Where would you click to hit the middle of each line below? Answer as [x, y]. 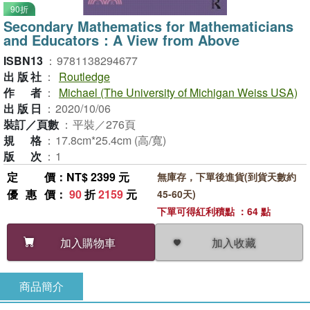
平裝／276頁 [104, 124]
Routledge [84, 76]
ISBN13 [23, 61]
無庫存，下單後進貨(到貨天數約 [226, 176]
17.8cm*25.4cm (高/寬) [111, 140]
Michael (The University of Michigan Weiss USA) [178, 92]
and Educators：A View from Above [121, 40]
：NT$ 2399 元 [92, 177]
